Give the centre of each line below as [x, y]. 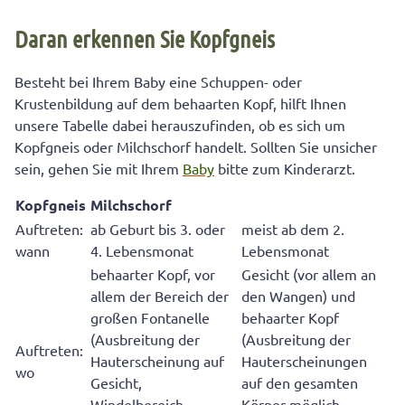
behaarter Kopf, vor [153, 274]
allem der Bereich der [160, 296]
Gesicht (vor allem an [309, 274]
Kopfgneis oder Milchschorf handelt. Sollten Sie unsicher [196, 147]
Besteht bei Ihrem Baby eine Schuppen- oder [158, 82]
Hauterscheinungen [304, 361]
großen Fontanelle [150, 318]
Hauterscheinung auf [157, 361]
